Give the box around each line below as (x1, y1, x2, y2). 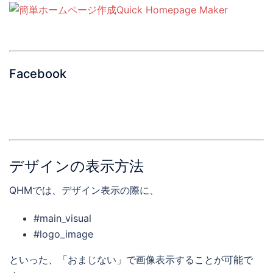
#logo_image (34, 228, 93, 241)
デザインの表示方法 (9, 157, 144, 175)
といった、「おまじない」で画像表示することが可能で (9, 253, 253, 266)
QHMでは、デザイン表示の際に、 (9, 184, 159, 197)
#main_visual (34, 212, 91, 225)
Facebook (9, 66, 66, 81)
